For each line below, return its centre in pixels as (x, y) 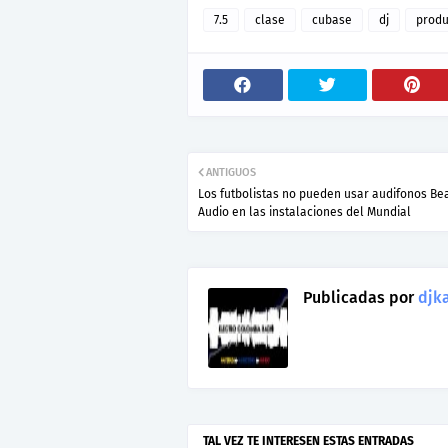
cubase (332, 20)
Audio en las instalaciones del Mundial (304, 212)
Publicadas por (358, 298)
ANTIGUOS (231, 173)
